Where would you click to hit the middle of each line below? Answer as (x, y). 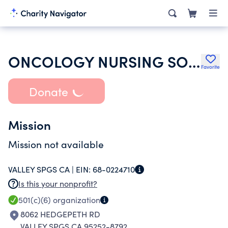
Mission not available (56, 144)
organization (76, 200)
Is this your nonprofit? (58, 183)
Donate (48, 91)
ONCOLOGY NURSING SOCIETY (194, 61)
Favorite (210, 67)
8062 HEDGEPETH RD (60, 214)
